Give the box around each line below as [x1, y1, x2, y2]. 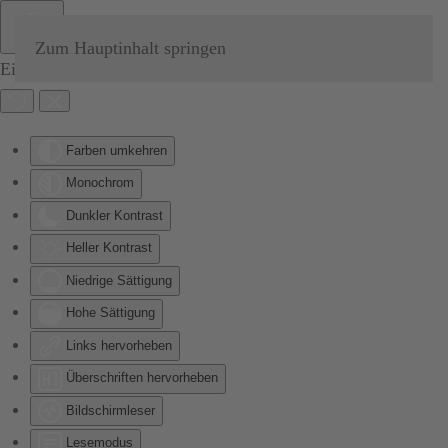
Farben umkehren [66, 143, 167, 158]
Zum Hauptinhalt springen [35, 38, 226, 58]
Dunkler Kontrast [66, 207, 163, 223]
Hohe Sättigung [66, 305, 155, 321]
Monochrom [66, 175, 134, 191]
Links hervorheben [66, 337, 172, 353]
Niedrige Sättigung [66, 272, 172, 288]
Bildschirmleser [66, 402, 155, 418]
